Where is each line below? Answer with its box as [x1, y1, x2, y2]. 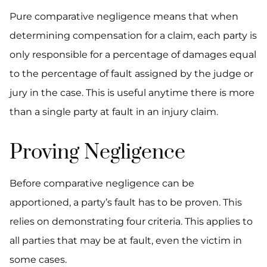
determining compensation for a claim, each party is [10, 30, 257, 41]
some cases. [10, 254, 67, 265]
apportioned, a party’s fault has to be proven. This [10, 197, 242, 208]
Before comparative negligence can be [10, 178, 194, 189]
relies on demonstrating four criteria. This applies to [10, 216, 253, 227]
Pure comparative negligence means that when [10, 11, 238, 22]
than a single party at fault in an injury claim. [10, 106, 218, 117]
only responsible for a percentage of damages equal [10, 49, 256, 60]
